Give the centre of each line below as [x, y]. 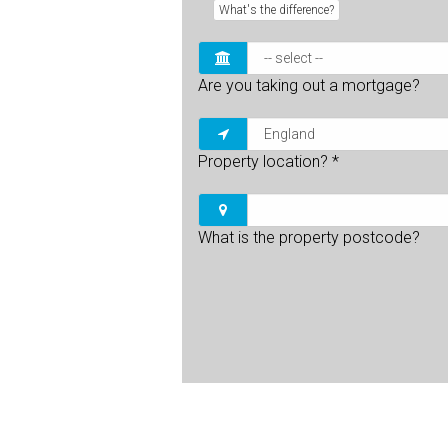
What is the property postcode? [309, 237]
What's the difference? [276, 9]
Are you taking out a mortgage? [309, 85]
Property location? [265, 161]
